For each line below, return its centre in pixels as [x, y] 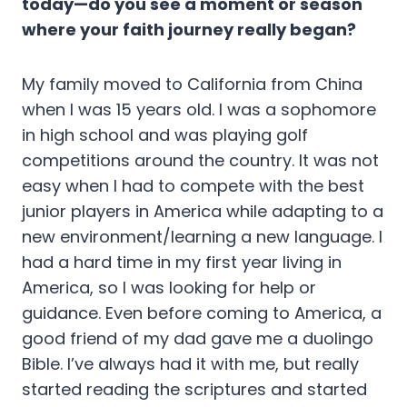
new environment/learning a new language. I [202, 237]
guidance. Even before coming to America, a [202, 313]
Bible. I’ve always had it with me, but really [190, 364]
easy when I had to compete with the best [193, 186]
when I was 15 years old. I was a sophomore [199, 110]
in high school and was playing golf [165, 135]
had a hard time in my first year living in [182, 263]
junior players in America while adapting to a [203, 212]
